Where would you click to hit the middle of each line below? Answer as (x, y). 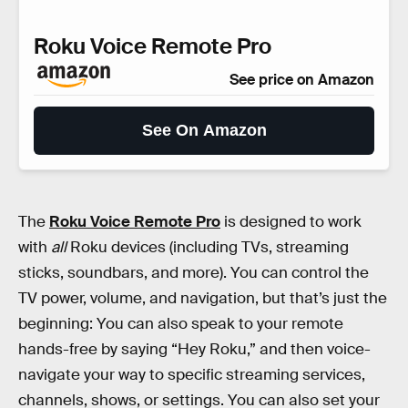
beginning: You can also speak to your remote (181, 324)
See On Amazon (204, 130)
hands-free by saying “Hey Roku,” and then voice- (194, 350)
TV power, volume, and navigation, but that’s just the (203, 299)
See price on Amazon (302, 79)
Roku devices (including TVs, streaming (209, 248)
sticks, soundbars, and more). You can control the (194, 273)
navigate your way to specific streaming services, (192, 375)
